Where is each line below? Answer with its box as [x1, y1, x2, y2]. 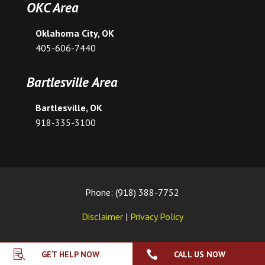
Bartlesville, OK [35, 101, 102, 114]
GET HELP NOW [41, 249, 99, 260]
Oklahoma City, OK [35, 27, 114, 39]
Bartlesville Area [26, 73, 118, 91]
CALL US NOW [173, 249, 225, 260]
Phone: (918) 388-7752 [85, 186, 180, 198]
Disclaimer [81, 210, 123, 222]
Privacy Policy [130, 210, 183, 222]
